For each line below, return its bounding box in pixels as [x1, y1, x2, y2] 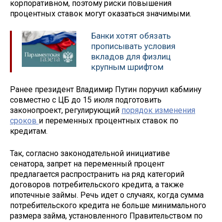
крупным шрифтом [91, 62, 164, 72]
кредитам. [10, 126, 50, 136]
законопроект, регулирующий [10, 105, 121, 115]
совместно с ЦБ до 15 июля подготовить [10, 95, 162, 105]
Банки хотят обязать [91, 31, 171, 41]
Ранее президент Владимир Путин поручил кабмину [10, 84, 201, 94]
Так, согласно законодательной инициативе [10, 148, 170, 158]
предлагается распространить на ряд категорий [10, 169, 184, 179]
